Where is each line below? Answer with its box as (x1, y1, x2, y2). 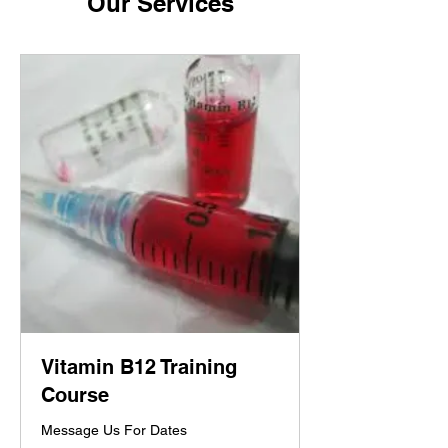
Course (41, 383, 109, 407)
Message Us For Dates (41, 422, 187, 438)
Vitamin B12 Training (41, 355, 237, 379)
